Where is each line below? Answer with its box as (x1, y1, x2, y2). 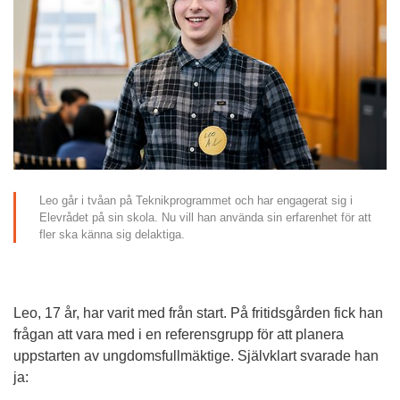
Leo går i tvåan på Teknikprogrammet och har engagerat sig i (38, 194, 353, 208)
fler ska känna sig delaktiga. (38, 228, 185, 242)
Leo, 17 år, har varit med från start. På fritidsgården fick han (13, 305, 383, 321)
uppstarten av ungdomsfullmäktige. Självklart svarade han (13, 348, 379, 364)
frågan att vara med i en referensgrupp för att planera (13, 327, 344, 343)
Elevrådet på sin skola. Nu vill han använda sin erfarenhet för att (38, 211, 371, 225)
